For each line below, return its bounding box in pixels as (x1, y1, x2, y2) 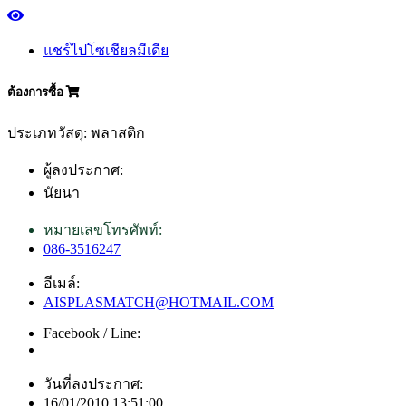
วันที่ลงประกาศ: (43, 375, 143, 391)
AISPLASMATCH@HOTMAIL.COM (43, 294, 274, 310)
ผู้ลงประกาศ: (43, 161, 123, 178)
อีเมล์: (43, 275, 80, 291)
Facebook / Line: (43, 324, 140, 341)
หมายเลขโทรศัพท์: (43, 221, 162, 237)
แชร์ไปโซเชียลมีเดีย (43, 43, 169, 59)
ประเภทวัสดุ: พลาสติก (7, 124, 145, 140)
